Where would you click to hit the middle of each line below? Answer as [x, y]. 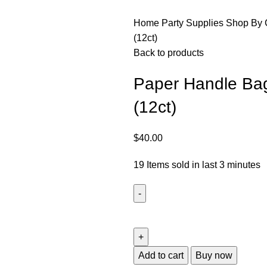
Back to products [169, 52]
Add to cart [161, 255]
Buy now [214, 255]
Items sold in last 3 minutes [204, 164]
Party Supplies [194, 23]
